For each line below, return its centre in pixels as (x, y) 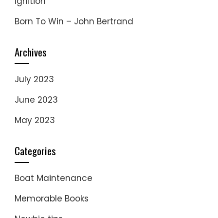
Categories (35, 151)
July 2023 (34, 79)
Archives (31, 52)
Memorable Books (52, 199)
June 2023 (36, 100)
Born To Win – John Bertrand (74, 21)
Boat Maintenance (54, 178)
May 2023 (35, 120)
